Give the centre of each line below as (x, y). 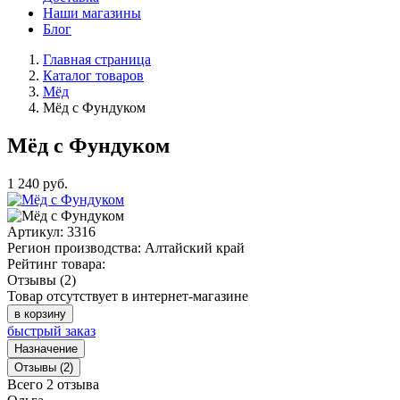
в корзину (40, 313)
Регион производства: (74, 247)
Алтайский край (195, 247)
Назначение (46, 348)
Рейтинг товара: (56, 263)
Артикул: (35, 231)
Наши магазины (92, 13)
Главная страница (97, 59)
